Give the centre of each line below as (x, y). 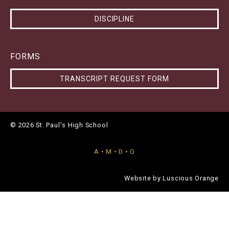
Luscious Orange (191, 178)
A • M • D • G (114, 152)
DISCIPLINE (114, 19)
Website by (144, 178)
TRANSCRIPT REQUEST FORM (114, 79)
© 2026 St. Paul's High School (59, 125)
